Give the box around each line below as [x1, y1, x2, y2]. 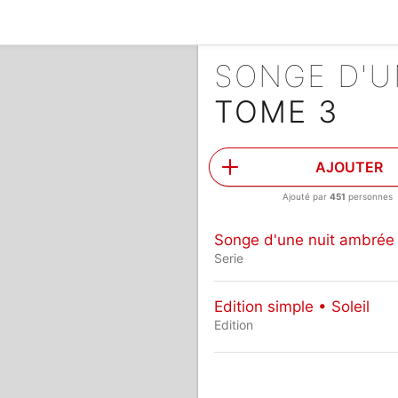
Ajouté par [283, 191, 330, 202]
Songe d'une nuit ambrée [213, 230, 394, 249]
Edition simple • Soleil [213, 297, 370, 315]
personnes [346, 191, 394, 202]
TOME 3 [213, 93, 338, 130]
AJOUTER [315, 158, 384, 176]
